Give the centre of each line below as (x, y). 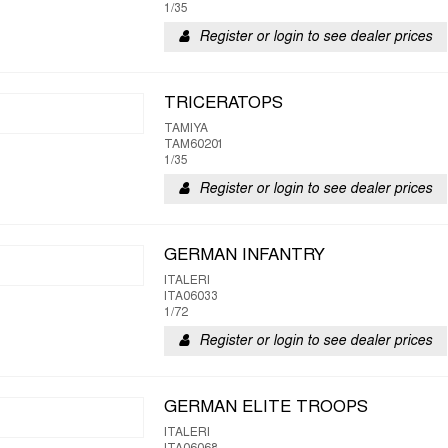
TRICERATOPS (223, 104)
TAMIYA (186, 129)
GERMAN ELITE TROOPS (266, 408)
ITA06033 (191, 297)
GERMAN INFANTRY (244, 256)
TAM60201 (194, 145)
